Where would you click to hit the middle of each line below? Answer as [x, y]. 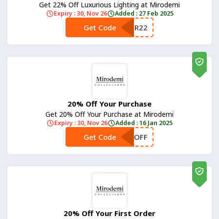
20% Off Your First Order [109, 213]
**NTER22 [130, 27]
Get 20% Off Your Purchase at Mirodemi [109, 114]
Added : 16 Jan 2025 [144, 123]
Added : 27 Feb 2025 [144, 13]
